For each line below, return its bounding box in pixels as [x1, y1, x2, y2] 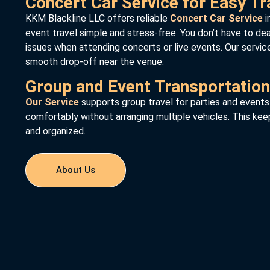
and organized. [25, 125, 86, 137]
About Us [56, 165, 95, 176]
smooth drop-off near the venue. [25, 56, 164, 68]
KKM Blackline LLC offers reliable [25, 13, 168, 25]
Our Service [25, 96, 79, 108]
